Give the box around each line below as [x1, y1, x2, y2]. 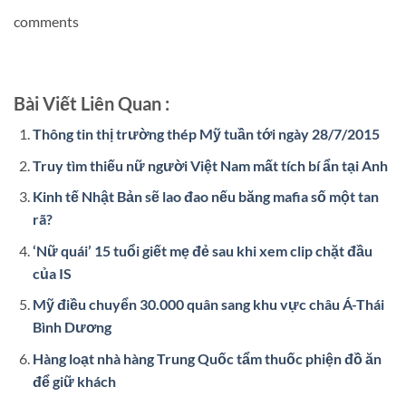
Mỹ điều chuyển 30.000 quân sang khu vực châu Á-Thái [32, 295, 384, 314]
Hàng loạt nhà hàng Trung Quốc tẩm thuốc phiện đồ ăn [32, 349, 382, 367]
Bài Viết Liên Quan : [14, 92, 169, 114]
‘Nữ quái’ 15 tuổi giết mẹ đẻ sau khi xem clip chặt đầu [32, 241, 372, 259]
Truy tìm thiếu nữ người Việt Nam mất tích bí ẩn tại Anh [32, 156, 388, 174]
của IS [32, 264, 72, 282]
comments [14, 13, 79, 31]
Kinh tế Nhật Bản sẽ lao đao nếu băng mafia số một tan [32, 188, 379, 206]
